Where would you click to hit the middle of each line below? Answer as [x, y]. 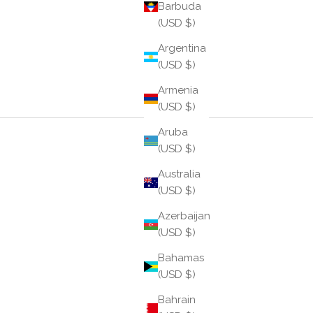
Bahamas [181, 258]
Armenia [178, 90]
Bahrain [177, 300]
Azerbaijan [184, 216]
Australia [179, 174]
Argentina [182, 49]
